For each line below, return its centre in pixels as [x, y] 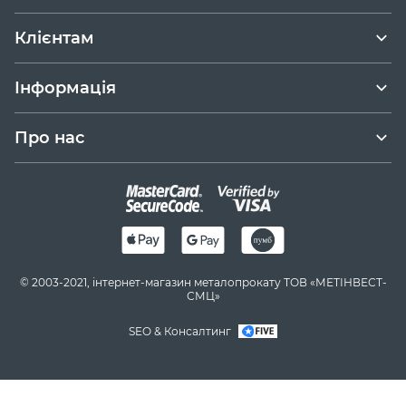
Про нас [49, 138]
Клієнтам [54, 38]
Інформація [65, 88]
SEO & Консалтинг [180, 331]
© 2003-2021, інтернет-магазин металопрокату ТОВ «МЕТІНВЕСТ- [203, 282]
